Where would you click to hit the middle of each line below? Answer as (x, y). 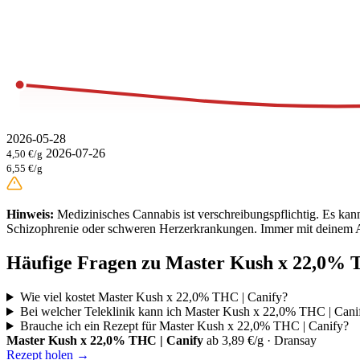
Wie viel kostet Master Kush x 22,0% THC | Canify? (153, 297)
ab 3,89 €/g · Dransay (262, 341)
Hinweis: (30, 215)
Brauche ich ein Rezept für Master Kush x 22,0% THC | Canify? (184, 326)
